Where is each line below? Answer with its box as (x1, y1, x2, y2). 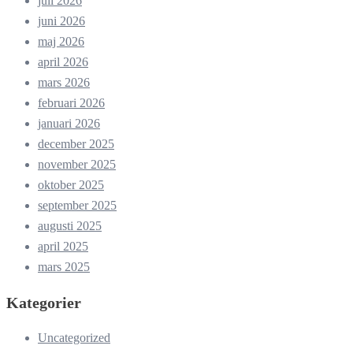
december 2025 (38, 137, 114, 151)
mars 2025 (38, 260, 90, 274)
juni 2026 (38, 14, 85, 28)
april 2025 (38, 240, 88, 254)
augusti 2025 (38, 219, 102, 233)
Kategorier (6, 294, 81, 312)
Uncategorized (38, 331, 110, 345)
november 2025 (38, 158, 116, 172)
